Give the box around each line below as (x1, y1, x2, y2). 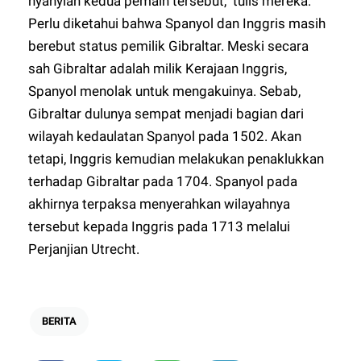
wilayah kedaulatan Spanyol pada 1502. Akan (28, 127, 302, 144)
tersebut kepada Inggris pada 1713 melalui (28, 218, 291, 234)
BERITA (42, 314, 77, 327)
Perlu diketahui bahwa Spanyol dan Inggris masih (28, 15, 326, 31)
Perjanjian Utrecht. (28, 240, 140, 257)
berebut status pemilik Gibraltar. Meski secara (28, 37, 309, 54)
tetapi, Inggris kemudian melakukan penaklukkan (28, 150, 325, 167)
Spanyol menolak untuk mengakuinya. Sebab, (28, 82, 301, 99)
